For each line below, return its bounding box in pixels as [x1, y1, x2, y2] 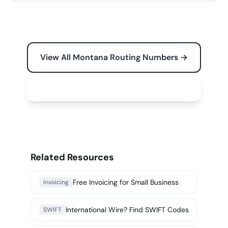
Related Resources [31, 151, 114, 163]
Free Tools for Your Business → [55, 81, 173, 92]
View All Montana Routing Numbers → [40, 52, 188, 63]
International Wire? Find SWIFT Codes [66, 205, 189, 214]
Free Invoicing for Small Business [73, 178, 179, 187]
